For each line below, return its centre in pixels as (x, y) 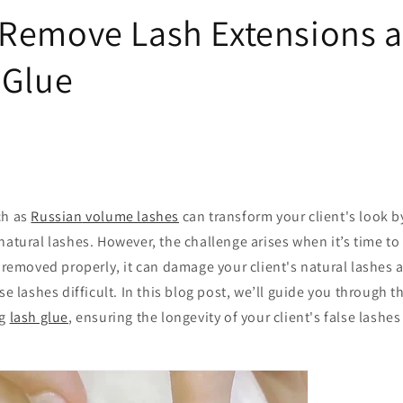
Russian (57, 217)
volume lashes (131, 217)
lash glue (39, 318)
